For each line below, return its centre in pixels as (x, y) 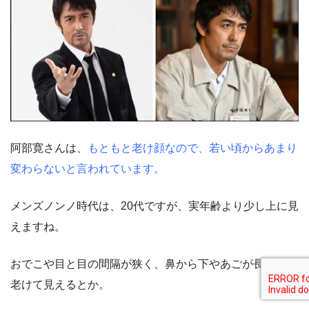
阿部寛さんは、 (49, 148)
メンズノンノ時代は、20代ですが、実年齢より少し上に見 (154, 206)
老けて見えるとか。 (60, 284)
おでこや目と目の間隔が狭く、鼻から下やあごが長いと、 (154, 263)
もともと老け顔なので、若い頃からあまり (192, 148)
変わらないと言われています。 (88, 168)
